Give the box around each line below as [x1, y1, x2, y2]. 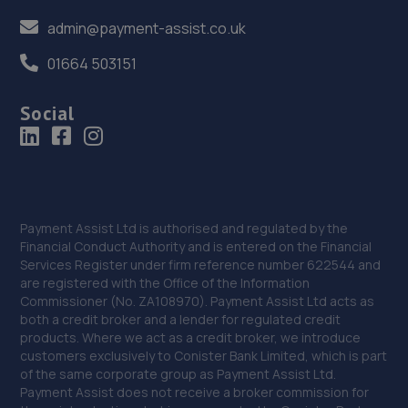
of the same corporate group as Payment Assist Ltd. [20, 365, 337, 383]
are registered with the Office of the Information [20, 274, 311, 292]
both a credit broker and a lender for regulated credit [20, 311, 342, 329]
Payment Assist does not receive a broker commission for [20, 383, 370, 402]
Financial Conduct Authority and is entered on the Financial [20, 238, 372, 256]
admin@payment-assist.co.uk [47, 17, 247, 38]
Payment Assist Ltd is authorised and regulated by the [20, 219, 349, 238]
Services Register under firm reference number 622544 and [20, 256, 382, 274]
